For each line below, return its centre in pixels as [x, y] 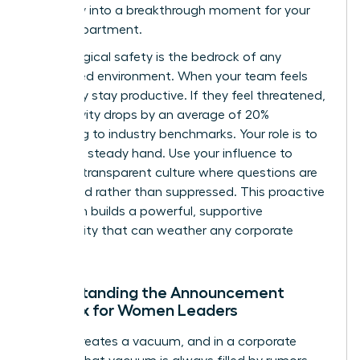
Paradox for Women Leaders [134, 310]
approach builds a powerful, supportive [146, 211]
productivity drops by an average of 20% [149, 115]
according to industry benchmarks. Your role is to [174, 134]
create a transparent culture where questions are [174, 172]
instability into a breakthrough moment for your [170, 10]
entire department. [86, 29]
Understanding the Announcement [157, 292]
